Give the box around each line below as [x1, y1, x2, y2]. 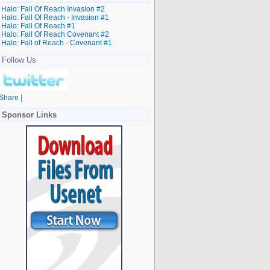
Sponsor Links [2, 110, 57, 119]
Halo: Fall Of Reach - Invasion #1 [1, 13, 109, 22]
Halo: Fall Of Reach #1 [1, 21, 75, 30]
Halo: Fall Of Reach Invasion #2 [1, 4, 105, 13]
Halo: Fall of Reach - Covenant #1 [1, 38, 112, 47]
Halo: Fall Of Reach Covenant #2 [1, 30, 109, 39]
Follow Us [2, 55, 36, 64]
